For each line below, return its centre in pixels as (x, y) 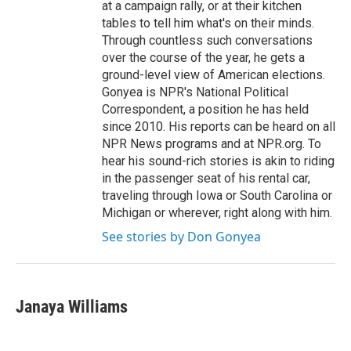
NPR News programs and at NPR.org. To (212, 144)
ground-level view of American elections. (213, 75)
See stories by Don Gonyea (181, 237)
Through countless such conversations (207, 40)
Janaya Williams (72, 307)
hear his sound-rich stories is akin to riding (218, 161)
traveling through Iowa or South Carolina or (217, 195)
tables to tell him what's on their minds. (208, 23)
